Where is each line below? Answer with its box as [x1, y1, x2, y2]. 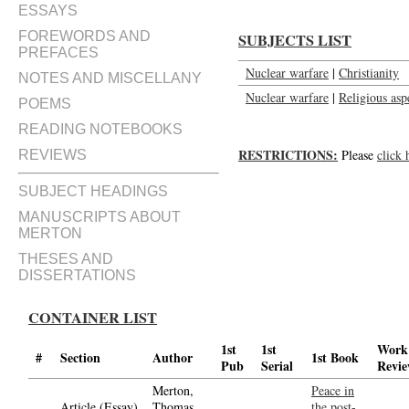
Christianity [339, 64, 399, 81]
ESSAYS [18, 3, 78, 18]
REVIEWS [18, 147, 87, 163]
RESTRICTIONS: [238, 145, 338, 164]
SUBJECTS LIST [238, 29, 351, 51]
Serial [261, 356, 293, 375]
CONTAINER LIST [28, 307, 157, 329]
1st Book [311, 348, 359, 367]
